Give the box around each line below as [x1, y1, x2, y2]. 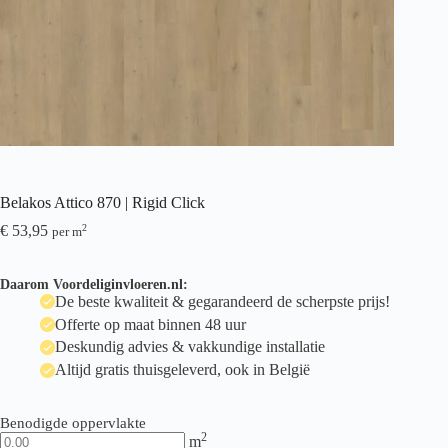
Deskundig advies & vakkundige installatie [55, 338, 325, 356]
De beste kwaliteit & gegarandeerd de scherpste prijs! [55, 292, 390, 310]
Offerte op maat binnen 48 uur [55, 315, 246, 333]
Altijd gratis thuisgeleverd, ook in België [55, 361, 310, 379]
